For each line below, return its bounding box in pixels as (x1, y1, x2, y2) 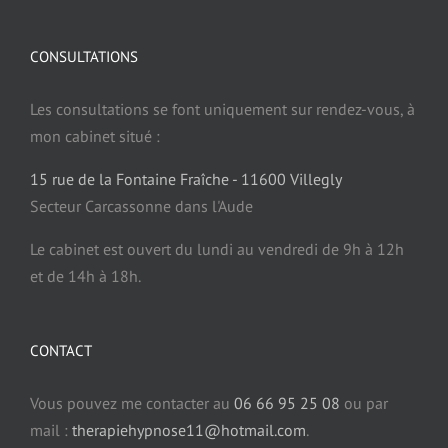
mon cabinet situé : (30, 126, 160, 147)
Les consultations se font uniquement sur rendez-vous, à (30, 99, 415, 120)
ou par (340, 393, 388, 414)
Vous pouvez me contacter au (30, 393, 234, 414)
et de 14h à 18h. (30, 266, 141, 287)
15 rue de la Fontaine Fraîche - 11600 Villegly (30, 169, 342, 190)
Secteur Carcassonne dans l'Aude (30, 196, 253, 217)
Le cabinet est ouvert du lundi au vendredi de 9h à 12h (30, 239, 404, 260)
